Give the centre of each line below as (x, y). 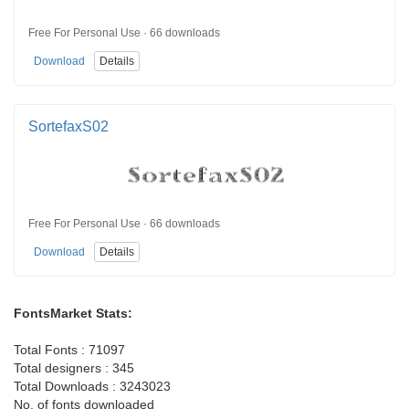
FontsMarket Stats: (73, 313)
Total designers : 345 (74, 367)
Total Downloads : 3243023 (92, 386)
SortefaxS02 (68, 126)
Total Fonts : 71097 (69, 349)
